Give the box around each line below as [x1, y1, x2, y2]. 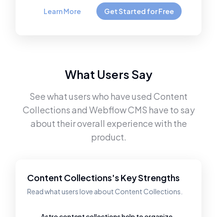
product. [91, 131, 126, 142]
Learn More [43, 7, 81, 15]
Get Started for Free [104, 7, 174, 15]
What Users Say [64, 67, 153, 81]
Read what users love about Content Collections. [27, 187, 183, 196]
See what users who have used [30, 91, 154, 102]
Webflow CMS [89, 104, 147, 115]
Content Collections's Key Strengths [27, 172, 180, 183]
